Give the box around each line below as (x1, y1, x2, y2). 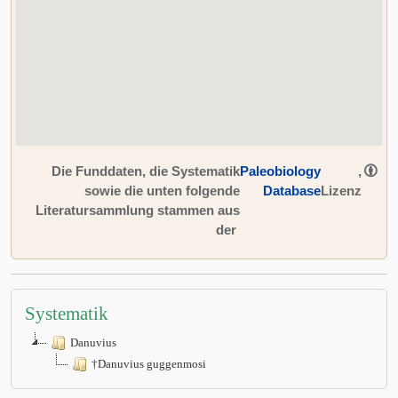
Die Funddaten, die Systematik (52, 163, 240, 179)
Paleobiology (240, 163, 321, 179)
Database (263, 183, 321, 198)
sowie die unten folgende (84, 183, 240, 198)
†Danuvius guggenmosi (92, 357, 206, 370)
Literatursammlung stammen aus (36, 203, 240, 218)
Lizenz (321, 183, 362, 198)
